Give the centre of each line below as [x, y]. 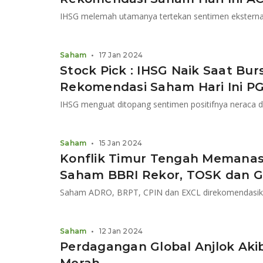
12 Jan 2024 [121, 231]
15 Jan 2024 [121, 143]
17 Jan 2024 [121, 55]
